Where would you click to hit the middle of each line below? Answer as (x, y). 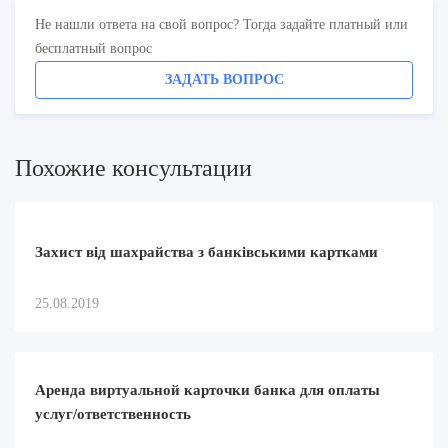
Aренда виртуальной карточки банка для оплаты (207, 389)
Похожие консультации (133, 167)
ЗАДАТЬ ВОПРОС (224, 79)
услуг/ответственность (113, 413)
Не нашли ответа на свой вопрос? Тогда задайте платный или (221, 24)
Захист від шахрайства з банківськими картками (206, 251)
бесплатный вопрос (93, 48)
